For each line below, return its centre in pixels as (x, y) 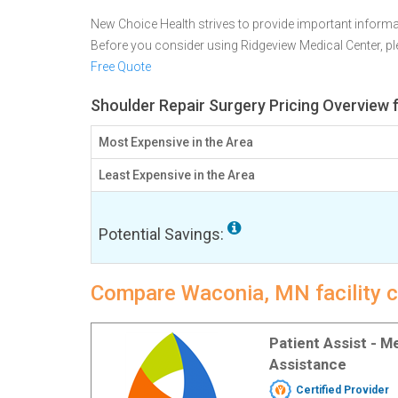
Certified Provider (342, 390)
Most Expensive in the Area (176, 142)
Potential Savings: (163, 234)
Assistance (307, 364)
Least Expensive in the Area (177, 175)
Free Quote (121, 67)
